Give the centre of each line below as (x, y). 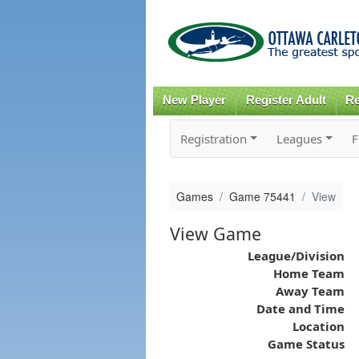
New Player (194, 100)
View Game (215, 233)
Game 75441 (262, 196)
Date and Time (300, 308)
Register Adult (286, 100)
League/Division (296, 255)
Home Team (309, 273)
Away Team (310, 290)
